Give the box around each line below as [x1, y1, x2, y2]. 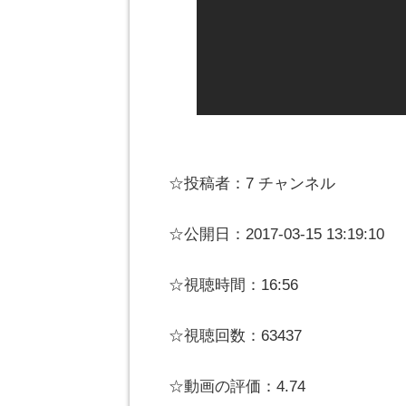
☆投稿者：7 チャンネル [169, 175, 335, 192]
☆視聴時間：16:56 [169, 276, 298, 294]
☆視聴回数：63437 [169, 327, 302, 344]
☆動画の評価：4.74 [169, 378, 305, 395]
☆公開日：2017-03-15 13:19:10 [169, 226, 384, 243]
